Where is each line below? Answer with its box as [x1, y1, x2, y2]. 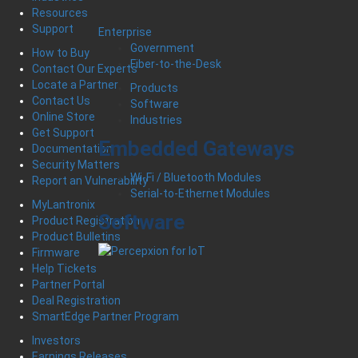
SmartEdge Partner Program [32, 309, 179, 323]
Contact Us [32, 93, 90, 107]
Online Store [32, 109, 95, 123]
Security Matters [32, 157, 120, 171]
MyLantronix [32, 197, 95, 211]
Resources [32, 6, 88, 19]
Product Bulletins [32, 229, 121, 243]
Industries [129, 113, 182, 126]
